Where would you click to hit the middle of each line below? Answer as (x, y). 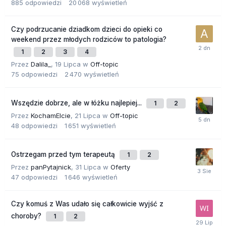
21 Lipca (88, 116)
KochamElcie (51, 116)
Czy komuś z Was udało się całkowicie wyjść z (87, 204)
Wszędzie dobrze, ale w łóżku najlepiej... (77, 103)
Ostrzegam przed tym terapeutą (64, 155)
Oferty (120, 167)
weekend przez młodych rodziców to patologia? (89, 40)
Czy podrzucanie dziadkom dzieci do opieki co (87, 30)
